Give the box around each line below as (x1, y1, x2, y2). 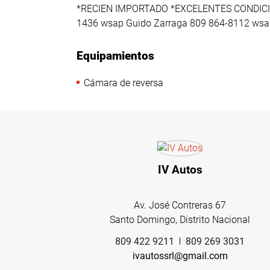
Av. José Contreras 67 (134, 199, 227, 211)
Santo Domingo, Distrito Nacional (110, 213, 251, 225)
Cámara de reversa (84, 77, 163, 89)
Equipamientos (77, 49, 154, 63)
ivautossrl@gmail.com (132, 250, 228, 262)
